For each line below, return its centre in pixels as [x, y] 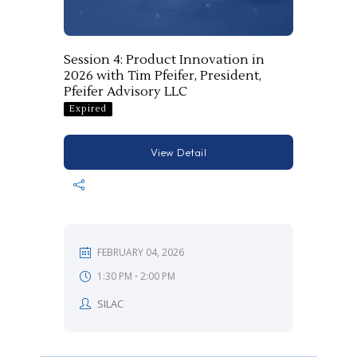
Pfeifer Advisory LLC [126, 91]
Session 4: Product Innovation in [164, 59]
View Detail [178, 152]
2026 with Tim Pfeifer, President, [163, 75]
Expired [88, 108]
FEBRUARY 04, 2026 [141, 253]
